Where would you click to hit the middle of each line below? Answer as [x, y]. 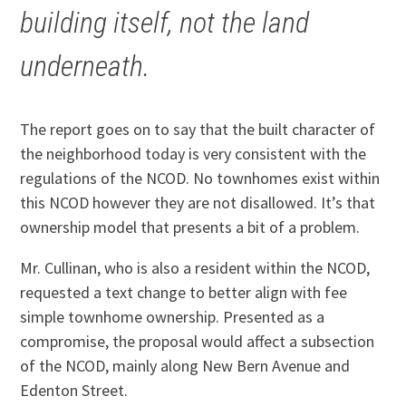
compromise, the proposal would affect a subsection [198, 342]
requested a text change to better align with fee [184, 293]
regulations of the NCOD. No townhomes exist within [200, 179]
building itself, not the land [165, 23]
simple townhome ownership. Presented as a [173, 317]
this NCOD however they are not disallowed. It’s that [198, 203]
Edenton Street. [74, 391]
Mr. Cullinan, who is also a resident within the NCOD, [195, 268]
